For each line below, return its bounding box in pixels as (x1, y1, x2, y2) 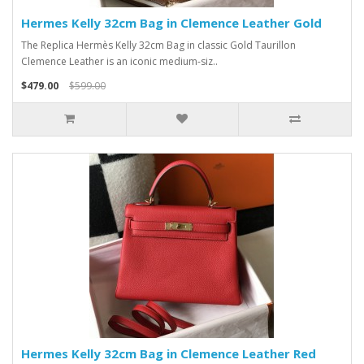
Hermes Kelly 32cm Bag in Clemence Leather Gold (21, 15, 322, 31)
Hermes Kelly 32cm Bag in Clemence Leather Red (21, 345, 316, 362)
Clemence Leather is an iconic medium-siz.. (21, 54, 218, 68)
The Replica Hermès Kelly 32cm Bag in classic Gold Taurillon (21, 38, 296, 52)
